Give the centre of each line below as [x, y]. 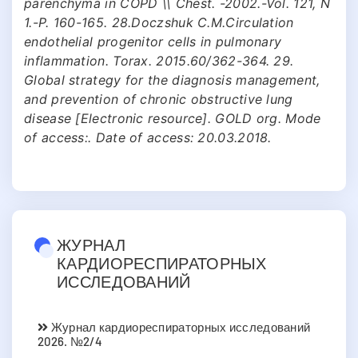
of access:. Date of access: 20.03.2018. [148, 137]
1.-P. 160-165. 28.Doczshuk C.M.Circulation [159, 22]
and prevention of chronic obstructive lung [159, 99]
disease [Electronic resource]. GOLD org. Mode [173, 118]
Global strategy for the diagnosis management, [172, 80]
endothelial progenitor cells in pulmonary [153, 41]
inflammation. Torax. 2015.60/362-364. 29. [159, 60]
